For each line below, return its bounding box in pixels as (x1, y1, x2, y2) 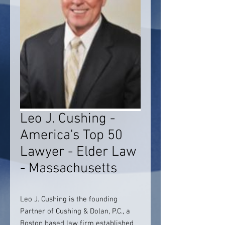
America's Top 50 (20, 127, 123, 144)
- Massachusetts (20, 160, 117, 177)
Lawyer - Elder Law (20, 144, 137, 161)
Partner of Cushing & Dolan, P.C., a (20, 207, 130, 216)
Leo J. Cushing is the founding (20, 195, 118, 204)
